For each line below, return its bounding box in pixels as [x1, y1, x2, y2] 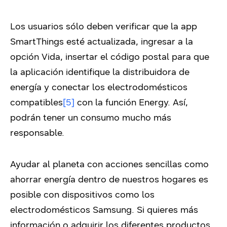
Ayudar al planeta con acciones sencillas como [10, 159, 209, 170]
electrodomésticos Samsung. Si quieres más [10, 204, 198, 216]
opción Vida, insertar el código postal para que [10, 51, 209, 63]
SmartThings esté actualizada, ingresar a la [10, 36, 193, 48]
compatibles [10, 97, 63, 108]
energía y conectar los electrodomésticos [10, 82, 187, 93]
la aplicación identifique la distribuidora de [10, 66, 190, 78]
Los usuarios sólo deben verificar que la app [10, 21, 197, 32]
